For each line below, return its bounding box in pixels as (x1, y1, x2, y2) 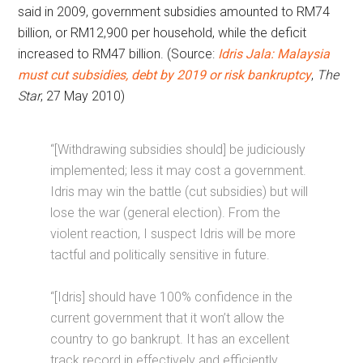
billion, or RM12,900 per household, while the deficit (18, 25, 307, 41)
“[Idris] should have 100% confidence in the (50, 289, 293, 305)
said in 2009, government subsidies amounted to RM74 (18, 4, 331, 19)
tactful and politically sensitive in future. (50, 247, 271, 263)
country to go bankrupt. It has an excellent (50, 331, 290, 347)
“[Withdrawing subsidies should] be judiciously (50, 142, 306, 157)
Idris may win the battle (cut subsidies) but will (50, 184, 309, 199)
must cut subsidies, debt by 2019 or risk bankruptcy (18, 67, 312, 83)
